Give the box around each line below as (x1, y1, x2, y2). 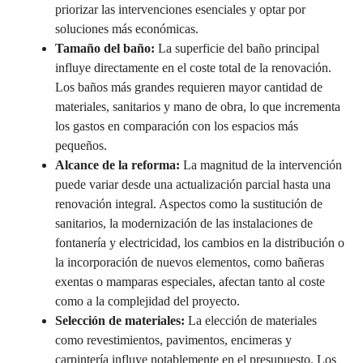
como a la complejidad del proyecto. (55, 293, 240, 308)
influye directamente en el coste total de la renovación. (55, 60, 331, 75)
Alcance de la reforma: (55, 157, 180, 172)
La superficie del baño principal (155, 41, 319, 55)
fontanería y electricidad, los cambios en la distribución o (55, 235, 344, 250)
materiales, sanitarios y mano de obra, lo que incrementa (55, 99, 340, 113)
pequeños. (55, 138, 107, 152)
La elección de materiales (185, 313, 317, 327)
